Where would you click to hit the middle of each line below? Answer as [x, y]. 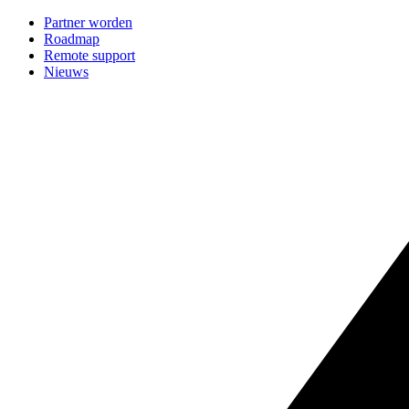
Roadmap [72, 39]
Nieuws [66, 72]
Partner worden [88, 22]
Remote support [89, 55]
